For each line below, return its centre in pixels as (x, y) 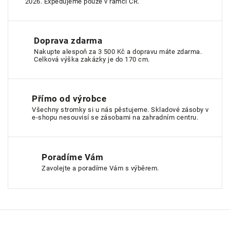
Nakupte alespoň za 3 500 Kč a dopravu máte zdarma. (118, 51)
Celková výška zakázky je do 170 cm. (92, 59)
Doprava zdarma (68, 40)
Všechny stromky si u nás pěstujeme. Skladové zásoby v (120, 109)
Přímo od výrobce (69, 98)
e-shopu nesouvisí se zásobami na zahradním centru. (115, 117)
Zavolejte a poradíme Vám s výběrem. (100, 168)
